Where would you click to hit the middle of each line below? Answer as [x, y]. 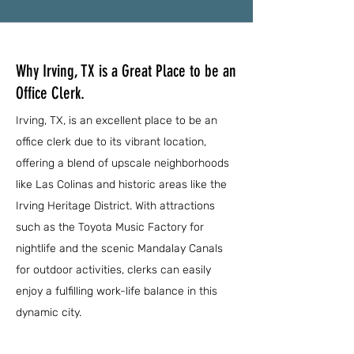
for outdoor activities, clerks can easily [113, 270]
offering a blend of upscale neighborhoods [122, 163]
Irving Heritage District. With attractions [115, 206]
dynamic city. [49, 313]
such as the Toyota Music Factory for [110, 227]
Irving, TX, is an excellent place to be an [117, 121]
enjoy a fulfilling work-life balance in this [117, 291]
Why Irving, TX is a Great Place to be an [126, 71]
